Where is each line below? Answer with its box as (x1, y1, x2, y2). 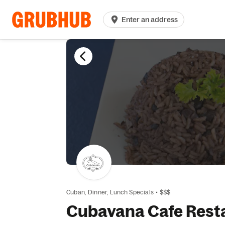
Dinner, (88, 188, 108, 196)
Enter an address (122, 15, 178, 24)
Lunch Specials (110, 188, 154, 196)
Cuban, (66, 188, 86, 196)
